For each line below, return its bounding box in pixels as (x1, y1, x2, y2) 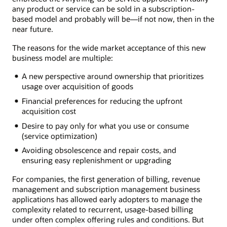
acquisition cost (21, 105, 76, 116)
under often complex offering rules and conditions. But (12, 214, 204, 224)
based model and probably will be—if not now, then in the (12, 14, 214, 24)
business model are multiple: (12, 52, 113, 63)
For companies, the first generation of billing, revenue (12, 173, 200, 184)
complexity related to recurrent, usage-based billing (12, 204, 193, 214)
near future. (12, 24, 53, 34)
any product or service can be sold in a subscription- (12, 4, 195, 14)
